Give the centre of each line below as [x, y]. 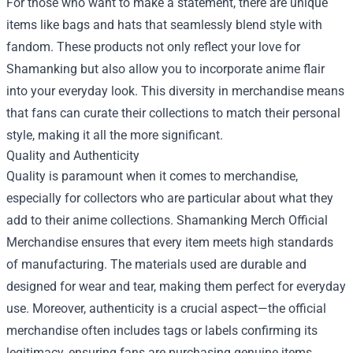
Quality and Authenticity [73, 155]
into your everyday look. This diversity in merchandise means [175, 91]
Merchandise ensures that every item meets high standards [170, 242]
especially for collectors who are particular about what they [170, 198]
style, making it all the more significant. [115, 135]
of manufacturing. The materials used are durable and [156, 264]
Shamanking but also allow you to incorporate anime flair [165, 69]
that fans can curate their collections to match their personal [173, 113]
